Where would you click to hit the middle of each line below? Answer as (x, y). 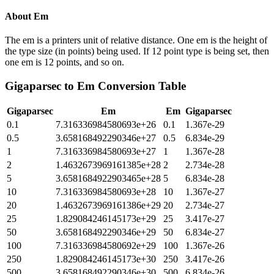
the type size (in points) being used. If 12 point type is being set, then (137, 51)
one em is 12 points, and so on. (65, 62)
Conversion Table (140, 86)
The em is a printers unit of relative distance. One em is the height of (136, 40)
